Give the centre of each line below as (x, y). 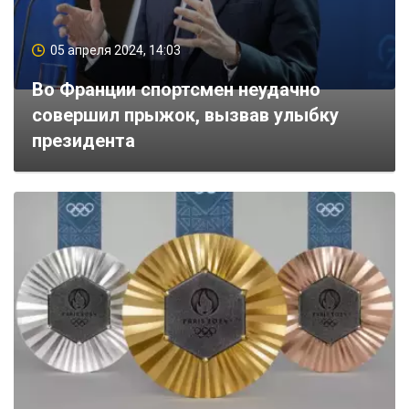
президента (84, 140)
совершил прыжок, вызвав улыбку (185, 115)
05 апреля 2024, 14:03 (115, 50)
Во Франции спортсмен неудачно (176, 89)
